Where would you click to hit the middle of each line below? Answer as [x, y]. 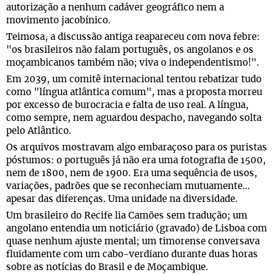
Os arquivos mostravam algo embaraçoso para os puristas [137, 148]
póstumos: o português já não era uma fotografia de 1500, [136, 161]
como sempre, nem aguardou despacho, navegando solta [134, 118]
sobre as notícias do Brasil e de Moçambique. [107, 267]
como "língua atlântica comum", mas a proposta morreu [134, 92]
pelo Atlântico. [39, 131]
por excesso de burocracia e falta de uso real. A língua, [127, 105]
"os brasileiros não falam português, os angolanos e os [130, 50]
